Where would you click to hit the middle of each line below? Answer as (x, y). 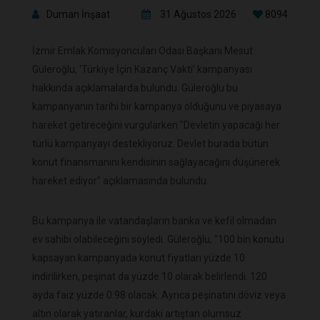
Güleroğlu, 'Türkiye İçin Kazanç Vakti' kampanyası (142, 70)
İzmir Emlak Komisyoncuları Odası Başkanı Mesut (142, 51)
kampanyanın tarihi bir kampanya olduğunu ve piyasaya (157, 107)
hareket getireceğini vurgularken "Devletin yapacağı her (156, 125)
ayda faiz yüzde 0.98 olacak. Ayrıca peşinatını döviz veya (159, 295)
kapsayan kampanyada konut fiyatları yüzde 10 (139, 258)
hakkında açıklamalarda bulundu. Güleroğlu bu (135, 88)
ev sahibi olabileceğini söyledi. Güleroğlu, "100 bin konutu (158, 240)
